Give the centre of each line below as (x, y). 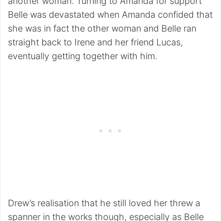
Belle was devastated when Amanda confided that (110, 15)
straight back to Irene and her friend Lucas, (95, 42)
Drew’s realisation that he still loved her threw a (104, 203)
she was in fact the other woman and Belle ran (102, 29)
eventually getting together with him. (83, 56)
